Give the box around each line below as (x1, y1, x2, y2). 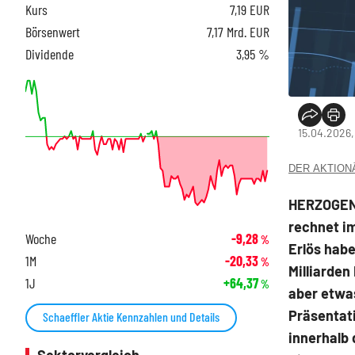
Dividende (25, 44, 74, 63)
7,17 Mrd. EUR (207, 22, 269, 40)
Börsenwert (25, 22, 80, 40)
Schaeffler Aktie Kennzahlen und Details (43, 309, 219, 325)
